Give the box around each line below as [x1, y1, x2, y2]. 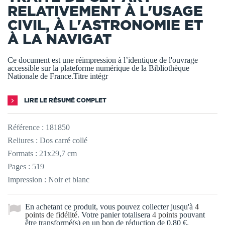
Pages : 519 [8, 162, 44, 171]
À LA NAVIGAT [8, 31, 111, 47]
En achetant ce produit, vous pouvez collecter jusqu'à [25, 202, 195, 211]
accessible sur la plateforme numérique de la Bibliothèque [8, 64, 189, 73]
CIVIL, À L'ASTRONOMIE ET [8, 17, 203, 33]
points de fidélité [25, 210, 77, 219]
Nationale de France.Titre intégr [8, 72, 108, 81]
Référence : [8, 123, 44, 132]
